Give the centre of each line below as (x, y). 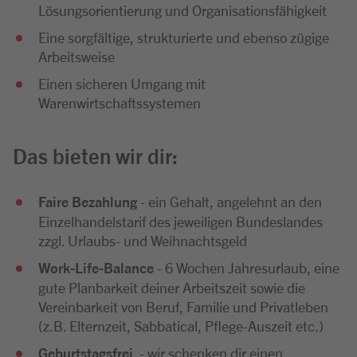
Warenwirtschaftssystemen (120, 102)
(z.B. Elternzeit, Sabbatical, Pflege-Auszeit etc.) (181, 325)
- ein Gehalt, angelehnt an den (231, 201)
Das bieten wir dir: (95, 155)
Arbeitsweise (76, 56)
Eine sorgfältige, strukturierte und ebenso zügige (184, 37)
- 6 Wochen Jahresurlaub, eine (248, 267)
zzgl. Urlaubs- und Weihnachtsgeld (143, 240)
